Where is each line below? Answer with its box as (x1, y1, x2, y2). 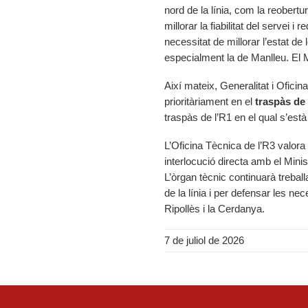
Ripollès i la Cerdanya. (164, 203, 265, 214)
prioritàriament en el (164, 96, 255, 107)
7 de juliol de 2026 (164, 234, 244, 246)
